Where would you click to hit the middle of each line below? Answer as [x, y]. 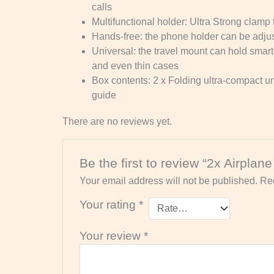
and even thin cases [135, 66]
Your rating [109, 204]
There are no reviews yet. [117, 122]
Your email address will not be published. [168, 180]
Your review [111, 235]
